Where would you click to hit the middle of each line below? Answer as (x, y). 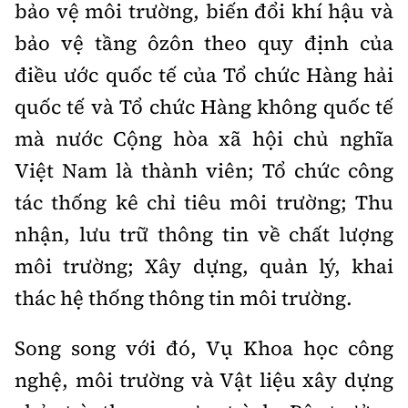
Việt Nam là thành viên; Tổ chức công (204, 170)
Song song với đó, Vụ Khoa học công (204, 348)
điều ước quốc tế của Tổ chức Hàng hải (204, 75)
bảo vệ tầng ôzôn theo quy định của (204, 43)
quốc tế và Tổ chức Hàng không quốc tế (204, 107)
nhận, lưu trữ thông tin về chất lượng (204, 234)
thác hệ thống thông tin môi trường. (184, 298)
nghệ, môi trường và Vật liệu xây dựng (204, 380)
